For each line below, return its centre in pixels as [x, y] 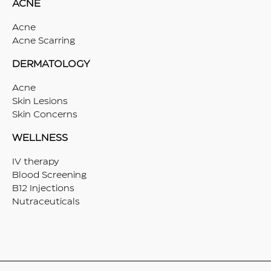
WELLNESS [40, 138]
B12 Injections [43, 188]
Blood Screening [49, 175]
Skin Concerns [45, 115]
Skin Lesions [40, 101]
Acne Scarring [44, 41]
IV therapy [36, 162]
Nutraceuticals [46, 202]
